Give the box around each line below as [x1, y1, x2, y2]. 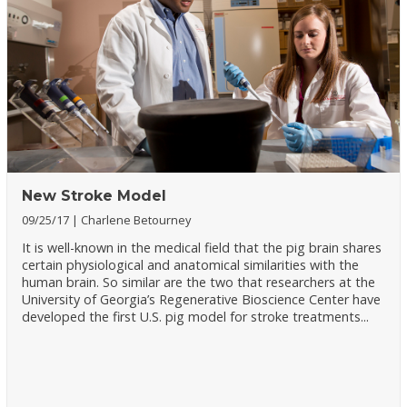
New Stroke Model [22, 186, 167, 204]
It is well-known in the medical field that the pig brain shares [22, 239, 382, 257]
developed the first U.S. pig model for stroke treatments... [22, 308, 370, 326]
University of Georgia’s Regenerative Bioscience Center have [22, 291, 382, 309]
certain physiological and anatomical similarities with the [22, 256, 360, 274]
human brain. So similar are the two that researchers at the [22, 273, 376, 292]
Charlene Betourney [81, 211, 192, 228]
